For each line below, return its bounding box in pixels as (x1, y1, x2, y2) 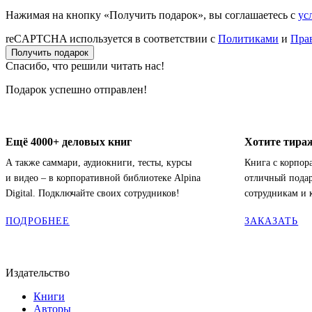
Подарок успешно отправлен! (6, 83, 147, 95)
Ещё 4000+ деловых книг (6, 135, 132, 148)
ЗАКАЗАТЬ (244, 215, 299, 226)
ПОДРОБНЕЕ (6, 215, 70, 226)
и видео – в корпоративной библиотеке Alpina (6, 172, 201, 183)
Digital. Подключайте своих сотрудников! (6, 187, 180, 198)
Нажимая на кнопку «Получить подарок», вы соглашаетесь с (6, 8, 298, 21)
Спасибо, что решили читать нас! (6, 59, 164, 72)
